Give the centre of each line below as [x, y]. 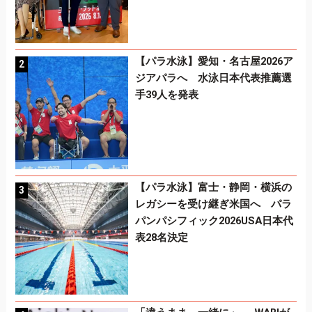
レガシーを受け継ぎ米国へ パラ [213, 204]
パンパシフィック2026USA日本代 [214, 220]
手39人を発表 [166, 95]
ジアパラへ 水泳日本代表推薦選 [213, 78]
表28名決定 [161, 237]
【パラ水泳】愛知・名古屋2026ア [214, 61]
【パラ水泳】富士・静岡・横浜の [213, 187]
